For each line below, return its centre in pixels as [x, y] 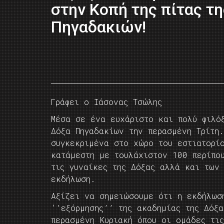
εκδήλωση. [73, 179]
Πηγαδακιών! [98, 27]
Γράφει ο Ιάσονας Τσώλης [106, 102]
